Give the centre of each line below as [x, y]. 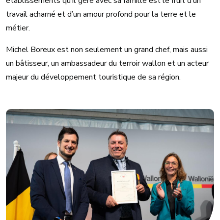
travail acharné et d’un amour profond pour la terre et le [101, 14]
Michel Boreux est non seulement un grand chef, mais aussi [107, 49]
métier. [18, 28]
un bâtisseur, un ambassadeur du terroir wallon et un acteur [107, 63]
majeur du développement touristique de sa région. [94, 77]
